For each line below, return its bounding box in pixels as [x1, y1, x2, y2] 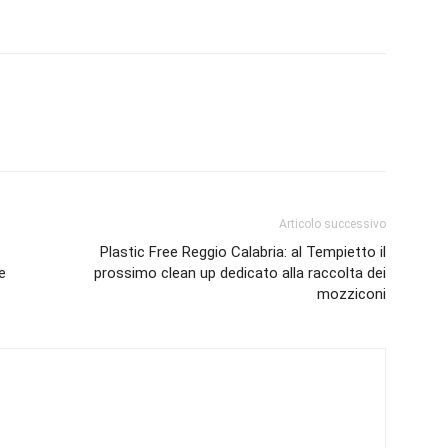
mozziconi [317, 285, 386, 304]
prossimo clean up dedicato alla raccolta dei [94, 264, 386, 283]
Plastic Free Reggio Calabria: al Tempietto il [100, 243, 386, 262]
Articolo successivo [279, 217, 386, 232]
